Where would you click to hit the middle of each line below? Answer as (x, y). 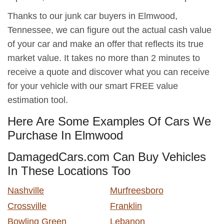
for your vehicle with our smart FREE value (93, 86)
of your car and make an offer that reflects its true (105, 44)
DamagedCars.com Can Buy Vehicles (107, 156)
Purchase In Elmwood (65, 135)
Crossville (27, 206)
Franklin (126, 206)
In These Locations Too (69, 170)
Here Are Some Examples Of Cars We (109, 121)
